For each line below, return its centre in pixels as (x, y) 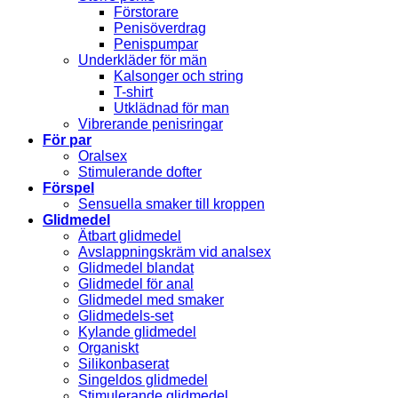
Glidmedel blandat (136, 267)
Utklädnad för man (171, 107)
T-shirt (133, 92)
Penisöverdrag (160, 28)
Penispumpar (156, 44)
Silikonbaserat (123, 363)
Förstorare (146, 12)
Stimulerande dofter (140, 171)
